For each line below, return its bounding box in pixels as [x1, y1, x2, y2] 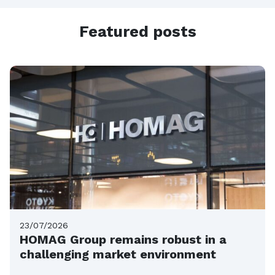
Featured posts [79, 23, 196, 41]
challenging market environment [20, 247, 216, 261]
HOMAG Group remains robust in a [20, 232, 227, 247]
